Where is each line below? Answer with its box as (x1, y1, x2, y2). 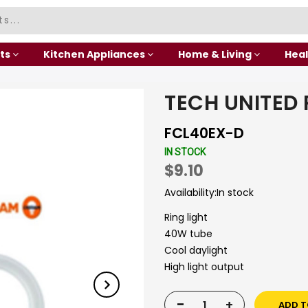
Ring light (164, 210, 208, 224)
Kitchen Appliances (43, 47, 145, 61)
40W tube (164, 227, 212, 241)
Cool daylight (164, 243, 228, 257)
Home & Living (177, 47, 252, 61)
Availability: (164, 186, 217, 199)
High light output (164, 260, 244, 274)
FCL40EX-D (164, 123, 244, 143)
